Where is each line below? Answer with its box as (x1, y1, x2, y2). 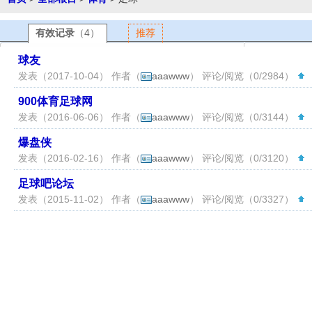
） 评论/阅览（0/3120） (189, 153, 297, 164)
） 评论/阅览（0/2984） (189, 70, 297, 81)
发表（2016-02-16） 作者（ (18, 153, 141, 164)
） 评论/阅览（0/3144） (189, 111, 297, 123)
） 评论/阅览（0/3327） (189, 194, 297, 205)
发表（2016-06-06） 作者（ (18, 111, 141, 123)
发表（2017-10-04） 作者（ (18, 70, 141, 81)
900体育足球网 (18, 95, 93, 107)
